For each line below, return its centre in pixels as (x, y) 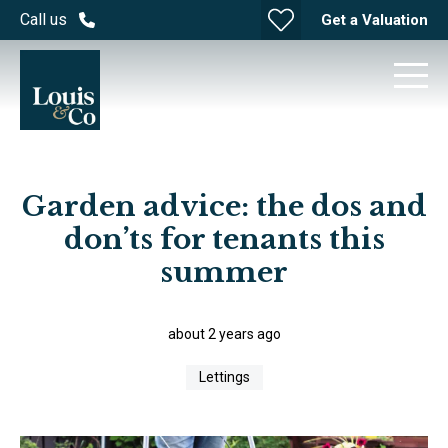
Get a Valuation (374, 19)
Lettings (224, 377)
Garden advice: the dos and (224, 206)
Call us (43, 19)
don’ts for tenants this (224, 239)
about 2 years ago (224, 334)
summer (224, 272)
